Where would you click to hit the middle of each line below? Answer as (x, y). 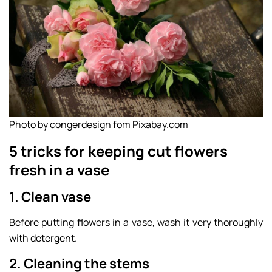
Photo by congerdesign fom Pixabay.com (99, 124)
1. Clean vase (50, 196)
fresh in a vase (59, 169)
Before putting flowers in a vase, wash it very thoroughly (136, 222)
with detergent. (43, 238)
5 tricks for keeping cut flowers (118, 151)
